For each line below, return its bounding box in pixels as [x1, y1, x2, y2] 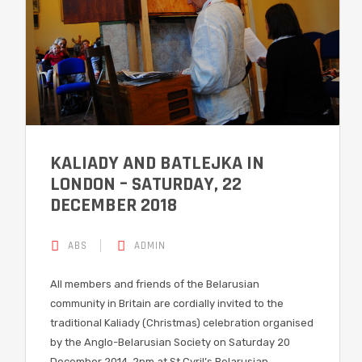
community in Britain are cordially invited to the [50, 297, 284, 310]
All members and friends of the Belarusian [50, 278, 259, 291]
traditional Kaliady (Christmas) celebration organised [50, 317, 314, 330]
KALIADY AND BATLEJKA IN [50, 151, 264, 176]
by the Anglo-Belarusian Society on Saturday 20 [50, 336, 290, 349]
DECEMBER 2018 [50, 193, 177, 218]
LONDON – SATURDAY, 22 [50, 172, 242, 197]
